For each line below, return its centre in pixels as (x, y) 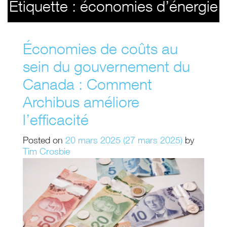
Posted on (44, 141)
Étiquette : (45, 9)
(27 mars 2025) (153, 141)
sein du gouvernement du (106, 69)
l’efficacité (56, 122)
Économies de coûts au (100, 51)
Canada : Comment (87, 87)
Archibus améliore (81, 104)
